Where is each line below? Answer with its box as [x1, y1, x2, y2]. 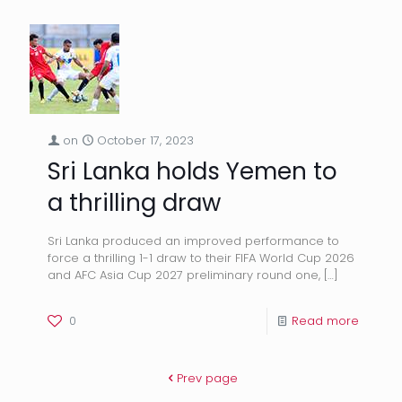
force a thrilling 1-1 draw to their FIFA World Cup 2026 [48, 249, 354, 267]
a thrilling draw [48, 187, 221, 219]
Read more [292, 312, 359, 329]
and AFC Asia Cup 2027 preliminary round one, [48, 267, 320, 284]
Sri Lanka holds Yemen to [48, 155, 337, 188]
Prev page [176, 370, 238, 387]
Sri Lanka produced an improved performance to [48, 232, 339, 249]
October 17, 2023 [97, 132, 194, 149]
